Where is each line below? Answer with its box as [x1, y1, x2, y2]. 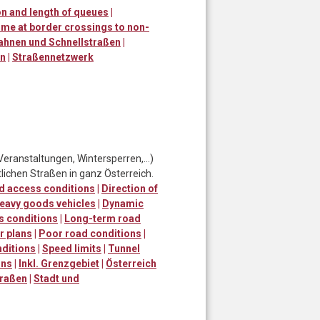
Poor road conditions [39, 227, 141, 239]
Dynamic [102, 197, 144, 209]
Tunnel [108, 242, 140, 254]
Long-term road [64, 212, 141, 224]
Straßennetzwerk [12, 51, 94, 63]
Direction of [101, 182, 158, 194]
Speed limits [42, 242, 101, 254]
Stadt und [34, 272, 79, 284]
